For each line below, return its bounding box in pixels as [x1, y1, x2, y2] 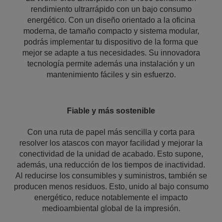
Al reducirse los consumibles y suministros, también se [15, 171, 207, 180]
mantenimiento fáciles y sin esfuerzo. [46, 70, 176, 79]
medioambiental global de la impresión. [42, 204, 180, 213]
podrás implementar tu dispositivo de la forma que [24, 38, 198, 46]
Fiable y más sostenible [67, 107, 155, 115]
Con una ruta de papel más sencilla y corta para [27, 128, 195, 136]
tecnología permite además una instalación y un [27, 59, 195, 68]
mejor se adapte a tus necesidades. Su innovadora [22, 49, 200, 57]
